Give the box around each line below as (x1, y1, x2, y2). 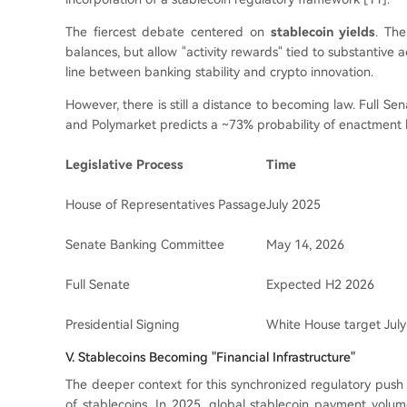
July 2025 (266, 197, 321, 212)
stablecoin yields (270, 25, 376, 39)
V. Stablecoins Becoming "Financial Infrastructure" (65, 350, 355, 364)
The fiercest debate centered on (65, 25, 271, 39)
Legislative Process (65, 157, 184, 172)
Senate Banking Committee (65, 237, 224, 252)
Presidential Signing (65, 317, 180, 332)
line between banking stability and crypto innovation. (65, 65, 373, 79)
